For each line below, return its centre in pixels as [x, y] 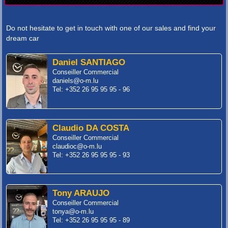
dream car [23, 38]
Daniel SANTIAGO [89, 63]
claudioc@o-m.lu [77, 146]
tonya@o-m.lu [73, 212]
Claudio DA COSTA [91, 128]
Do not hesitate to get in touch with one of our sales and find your [111, 28]
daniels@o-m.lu [75, 81]
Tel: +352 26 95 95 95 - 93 [91, 155]
